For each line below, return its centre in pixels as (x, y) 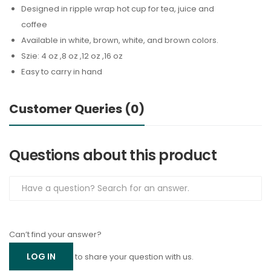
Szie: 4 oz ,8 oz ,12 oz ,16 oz (72, 56)
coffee (34, 25)
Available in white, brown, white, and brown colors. (120, 41)
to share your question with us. (134, 257)
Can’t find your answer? (55, 235)
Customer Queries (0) (77, 109)
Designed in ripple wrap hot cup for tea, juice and (118, 9)
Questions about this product (113, 155)
